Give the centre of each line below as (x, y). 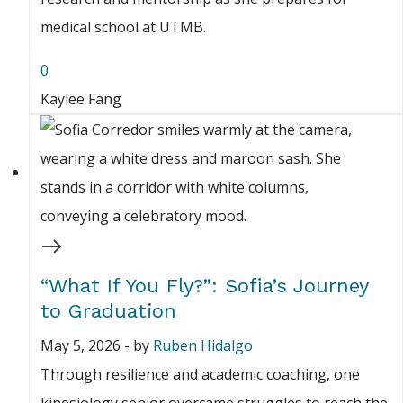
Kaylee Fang (81, 99)
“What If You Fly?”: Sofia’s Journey (204, 286)
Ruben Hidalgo (203, 346)
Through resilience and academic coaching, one (200, 375)
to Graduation (108, 311)
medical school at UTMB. (123, 27)
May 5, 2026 (81, 346)
